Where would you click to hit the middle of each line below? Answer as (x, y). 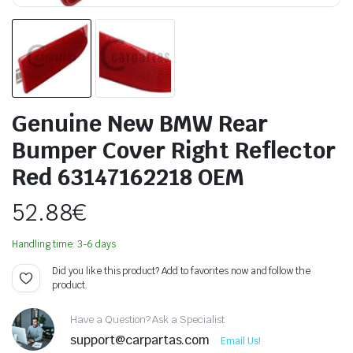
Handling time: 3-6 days (64, 245)
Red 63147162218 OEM (128, 177)
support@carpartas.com (142, 340)
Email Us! (241, 341)
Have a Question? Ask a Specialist (148, 319)
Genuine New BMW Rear (140, 124)
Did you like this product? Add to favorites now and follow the (182, 271)
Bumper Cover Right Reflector (174, 150)
